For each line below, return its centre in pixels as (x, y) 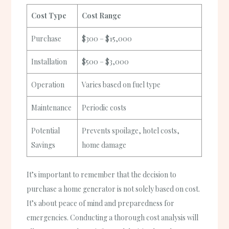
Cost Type (49, 16)
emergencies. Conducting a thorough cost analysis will (113, 218)
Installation (49, 62)
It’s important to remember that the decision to (102, 175)
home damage (104, 145)
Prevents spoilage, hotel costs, (131, 131)
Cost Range (102, 16)
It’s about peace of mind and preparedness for (101, 203)
